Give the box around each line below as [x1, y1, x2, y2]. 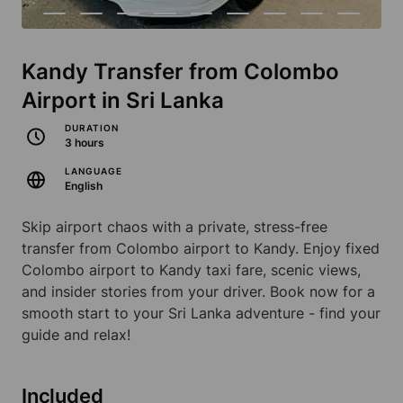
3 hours [65, 136, 104, 150]
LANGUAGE [65, 166, 122, 177]
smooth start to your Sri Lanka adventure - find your [22, 304, 381, 323]
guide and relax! [22, 326, 130, 345]
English [65, 179, 103, 193]
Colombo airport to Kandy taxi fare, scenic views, [22, 261, 361, 280]
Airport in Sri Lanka [22, 87, 224, 114]
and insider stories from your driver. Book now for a [22, 282, 375, 301]
